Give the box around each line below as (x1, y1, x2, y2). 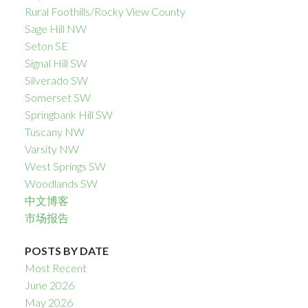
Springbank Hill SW (24, 108, 113, 122)
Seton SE (24, 39, 68, 53)
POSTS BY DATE (24, 243, 109, 257)
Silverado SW (24, 74, 88, 87)
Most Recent (24, 261, 87, 274)
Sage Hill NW (24, 22, 87, 36)
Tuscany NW (24, 125, 85, 139)
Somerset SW (24, 91, 91, 104)
